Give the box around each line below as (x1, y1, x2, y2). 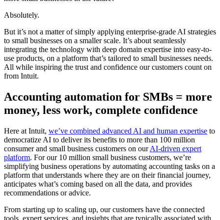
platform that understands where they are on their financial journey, (4, 170, 211, 179)
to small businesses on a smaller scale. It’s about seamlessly (4, 36, 186, 45)
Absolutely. (4, 10, 41, 19)
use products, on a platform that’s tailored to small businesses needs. (4, 54, 213, 62)
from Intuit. (4, 71, 41, 80)
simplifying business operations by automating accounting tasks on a (4, 162, 215, 170)
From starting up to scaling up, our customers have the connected (4, 205, 205, 214)
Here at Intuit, (4, 126, 49, 135)
